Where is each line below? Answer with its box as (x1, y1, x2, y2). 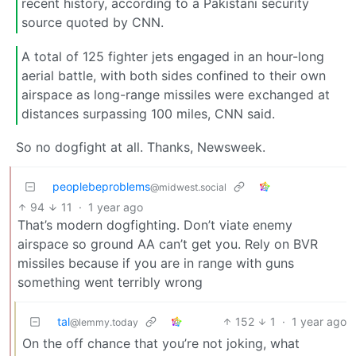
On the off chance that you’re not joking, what (22, 335, 300, 351)
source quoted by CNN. (21, 14, 164, 30)
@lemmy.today (70, 315, 138, 328)
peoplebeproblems (52, 179, 150, 193)
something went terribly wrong (17, 273, 203, 290)
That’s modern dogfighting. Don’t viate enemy (17, 216, 292, 233)
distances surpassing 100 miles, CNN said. (21, 106, 275, 122)
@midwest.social (150, 180, 226, 193)
